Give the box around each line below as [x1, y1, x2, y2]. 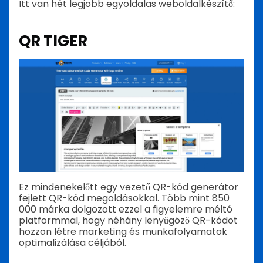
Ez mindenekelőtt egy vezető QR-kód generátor [19, 180, 238, 194]
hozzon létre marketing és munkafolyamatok [19, 224, 227, 238]
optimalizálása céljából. [19, 235, 126, 249]
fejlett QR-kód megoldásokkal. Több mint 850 [19, 191, 230, 205]
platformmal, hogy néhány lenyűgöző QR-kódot [19, 213, 238, 227]
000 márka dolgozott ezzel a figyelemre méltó [19, 202, 232, 216]
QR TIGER [19, 30, 87, 52]
